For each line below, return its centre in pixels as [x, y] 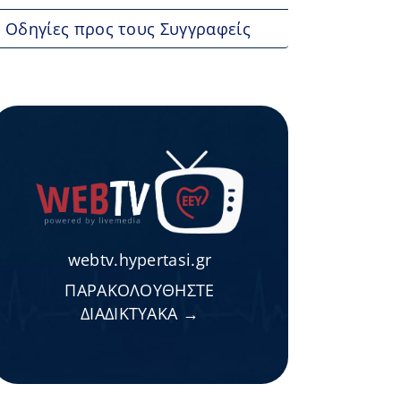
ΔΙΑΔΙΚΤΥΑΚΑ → [140, 313]
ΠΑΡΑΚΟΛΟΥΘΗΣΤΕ [140, 290]
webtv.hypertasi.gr [140, 259]
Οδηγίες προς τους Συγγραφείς [128, 28]
